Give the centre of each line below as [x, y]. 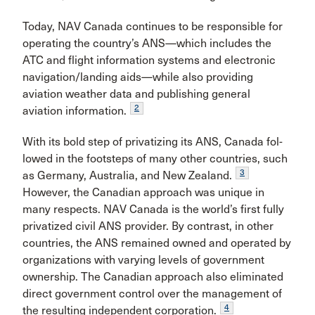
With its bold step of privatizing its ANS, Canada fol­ [153, 142]
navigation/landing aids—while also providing [138, 77]
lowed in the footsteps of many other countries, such [155, 159]
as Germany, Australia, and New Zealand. [127, 175]
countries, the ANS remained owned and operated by [157, 243]
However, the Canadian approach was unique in [143, 192]
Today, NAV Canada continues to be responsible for [153, 26]
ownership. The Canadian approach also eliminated [153, 277]
